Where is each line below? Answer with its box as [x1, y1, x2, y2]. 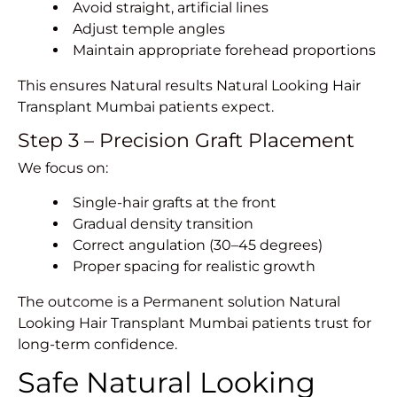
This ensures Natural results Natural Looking [18, 77, 332, 95]
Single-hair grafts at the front [73, 194, 276, 212]
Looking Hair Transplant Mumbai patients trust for [18, 315, 371, 332]
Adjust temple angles [73, 20, 225, 38]
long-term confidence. [18, 336, 177, 354]
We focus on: [18, 160, 108, 177]
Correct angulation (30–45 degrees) [73, 237, 323, 254]
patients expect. [155, 98, 274, 116]
